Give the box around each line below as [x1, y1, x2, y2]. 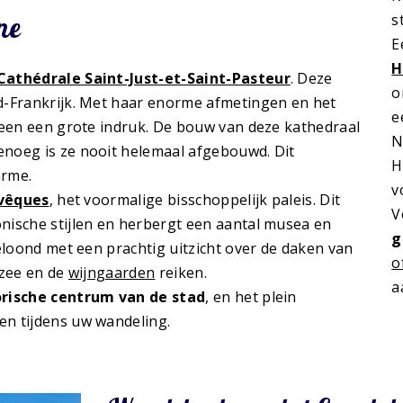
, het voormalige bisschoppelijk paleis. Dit [49, 190, 341, 210]
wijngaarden [67, 263, 156, 283]
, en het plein [205, 287, 297, 308]
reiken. [155, 263, 207, 283]
